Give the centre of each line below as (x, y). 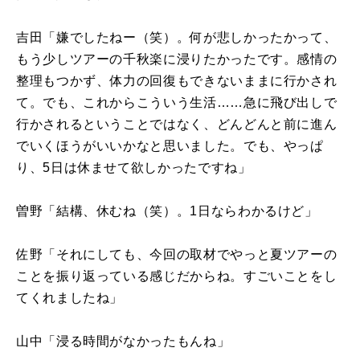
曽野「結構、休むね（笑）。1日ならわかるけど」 (167, 211)
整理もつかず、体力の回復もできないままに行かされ (177, 80)
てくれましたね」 (70, 297)
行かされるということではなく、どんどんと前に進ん (177, 124)
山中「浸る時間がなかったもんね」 (123, 341)
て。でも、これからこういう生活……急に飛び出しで (177, 102)
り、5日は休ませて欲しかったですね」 (134, 167)
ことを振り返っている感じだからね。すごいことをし (177, 276)
